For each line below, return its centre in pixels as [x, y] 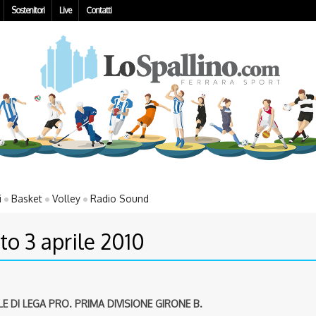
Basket [27, 199]
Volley [66, 199]
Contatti [99, 10]
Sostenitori [28, 10]
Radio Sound [120, 199]
